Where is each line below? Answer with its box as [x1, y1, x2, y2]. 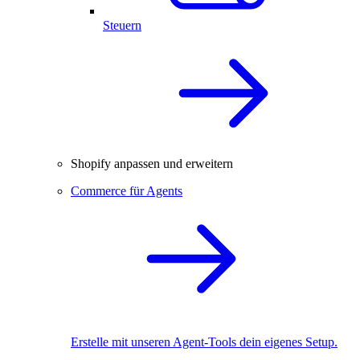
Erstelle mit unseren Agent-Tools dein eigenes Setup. [71, 334, 337, 349]
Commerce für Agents [71, 183, 182, 198]
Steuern [103, 18, 141, 32]
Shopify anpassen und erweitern [71, 156, 233, 170]
